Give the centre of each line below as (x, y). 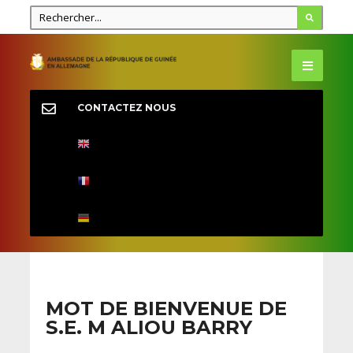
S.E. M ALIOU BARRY (149, 327)
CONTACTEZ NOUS (126, 108)
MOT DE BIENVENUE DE (166, 308)
